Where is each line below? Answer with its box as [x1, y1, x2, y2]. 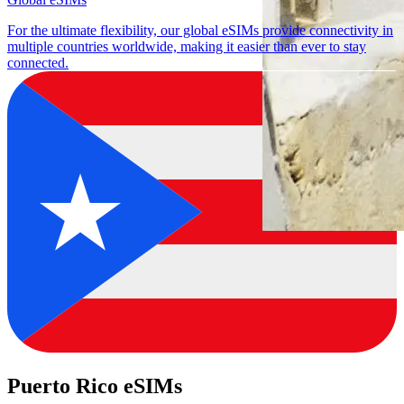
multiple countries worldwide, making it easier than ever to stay [7, 39, 366, 55]
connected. [7, 55, 69, 71]
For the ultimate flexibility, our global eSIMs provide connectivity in [7, 23, 393, 39]
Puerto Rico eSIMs [7, 374, 182, 399]
